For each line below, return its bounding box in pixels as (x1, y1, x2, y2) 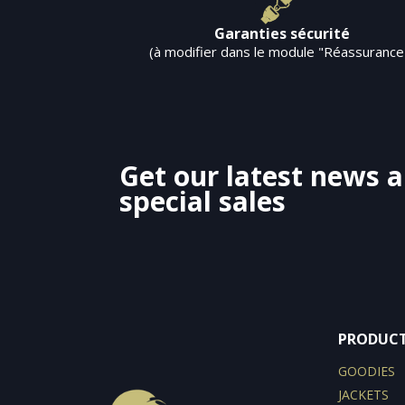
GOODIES (337, 363, 395, 381)
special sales (119, 183, 286, 221)
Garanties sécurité (213, 24, 350, 44)
